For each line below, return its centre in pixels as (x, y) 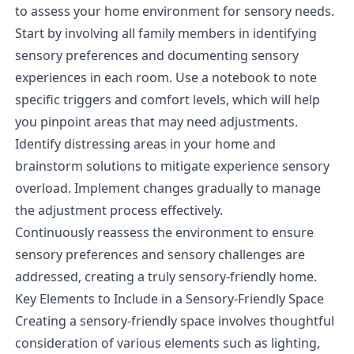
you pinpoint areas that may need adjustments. (156, 122)
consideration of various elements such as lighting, (167, 343)
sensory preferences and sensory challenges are (160, 255)
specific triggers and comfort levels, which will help (167, 100)
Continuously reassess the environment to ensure (164, 233)
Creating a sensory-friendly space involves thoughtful (174, 321)
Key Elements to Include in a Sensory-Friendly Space (169, 299)
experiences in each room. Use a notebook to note (166, 78)
